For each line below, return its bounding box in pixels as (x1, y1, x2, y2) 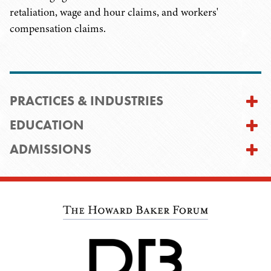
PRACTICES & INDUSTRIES (10, 92, 163, 109)
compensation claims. (10, 21, 106, 36)
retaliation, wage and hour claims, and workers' (10, 5, 218, 19)
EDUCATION (10, 116, 84, 134)
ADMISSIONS (10, 140, 91, 158)
